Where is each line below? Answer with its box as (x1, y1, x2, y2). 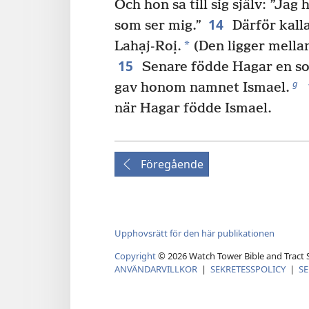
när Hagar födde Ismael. (114, 101, 272, 117)
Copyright (114, 249, 156, 262)
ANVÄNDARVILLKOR (114, 262, 197, 275)
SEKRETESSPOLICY (210, 262, 286, 275)
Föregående (141, 157, 203, 172)
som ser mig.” (114, 18, 201, 34)
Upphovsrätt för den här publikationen (114, 227, 275, 240)
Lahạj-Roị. (114, 39, 181, 55)
